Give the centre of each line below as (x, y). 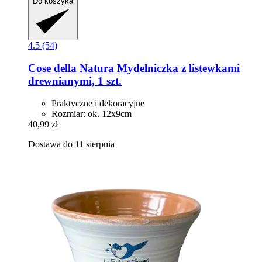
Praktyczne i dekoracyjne (98, 104)
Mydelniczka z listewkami (177, 68)
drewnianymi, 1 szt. (75, 81)
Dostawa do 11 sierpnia (71, 144)
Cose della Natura (71, 68)
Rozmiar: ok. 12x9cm (92, 114)
